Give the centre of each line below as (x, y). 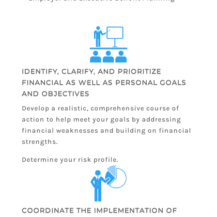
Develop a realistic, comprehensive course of (100, 108)
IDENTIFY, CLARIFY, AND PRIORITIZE (91, 71)
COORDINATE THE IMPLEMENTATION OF (99, 210)
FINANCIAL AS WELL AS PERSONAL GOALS (104, 83)
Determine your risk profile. (70, 160)
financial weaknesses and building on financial (106, 131)
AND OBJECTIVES (55, 94)
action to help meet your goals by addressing (101, 120)
